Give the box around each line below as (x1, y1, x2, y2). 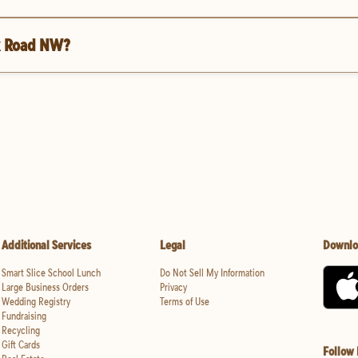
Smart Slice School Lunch (2, 265, 101, 280)
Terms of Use (159, 294, 209, 309)
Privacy (159, 280, 187, 295)
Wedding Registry (2, 294, 70, 309)
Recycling (2, 323, 40, 338)
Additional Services (2, 237, 91, 253)
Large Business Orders (2, 280, 89, 295)
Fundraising (2, 308, 46, 324)
